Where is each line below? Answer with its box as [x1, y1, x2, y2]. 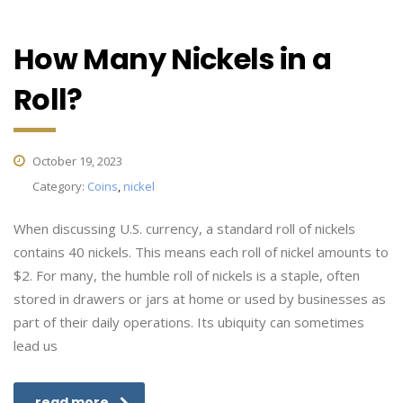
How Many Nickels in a [13, 39, 332, 79]
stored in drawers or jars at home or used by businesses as [13, 290, 386, 308]
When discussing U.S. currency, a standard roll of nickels [13, 219, 355, 237]
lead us [13, 336, 58, 354]
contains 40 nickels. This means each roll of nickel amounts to [13, 243, 389, 261]
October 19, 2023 [30, 153, 122, 169]
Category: [32, 178, 87, 194]
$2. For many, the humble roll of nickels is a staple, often [13, 266, 360, 284]
